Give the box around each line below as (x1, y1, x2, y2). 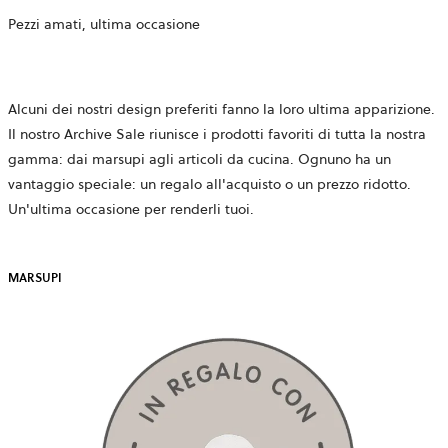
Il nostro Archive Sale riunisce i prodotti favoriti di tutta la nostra (8, 124, 426, 145)
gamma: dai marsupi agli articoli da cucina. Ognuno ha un (8, 149, 391, 170)
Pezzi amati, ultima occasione (8, 14, 200, 35)
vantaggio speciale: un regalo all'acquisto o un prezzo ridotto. (8, 174, 411, 195)
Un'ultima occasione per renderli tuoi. (8, 199, 254, 220)
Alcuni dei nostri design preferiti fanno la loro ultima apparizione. (8, 99, 435, 120)
